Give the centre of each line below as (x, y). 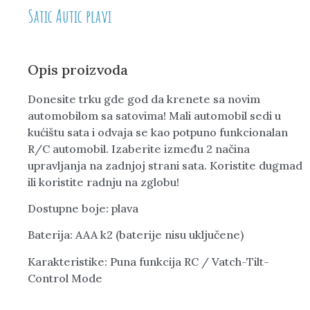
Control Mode (65, 278)
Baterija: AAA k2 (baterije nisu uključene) (136, 235)
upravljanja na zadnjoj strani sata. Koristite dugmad (165, 165)
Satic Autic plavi (70, 16)
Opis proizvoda (78, 69)
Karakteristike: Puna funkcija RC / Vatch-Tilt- (148, 261)
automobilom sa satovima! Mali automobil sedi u (154, 115)
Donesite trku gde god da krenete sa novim (144, 99)
